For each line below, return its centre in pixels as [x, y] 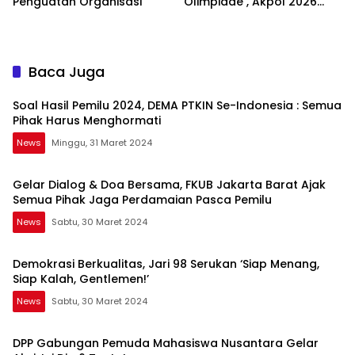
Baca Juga [67, 72]
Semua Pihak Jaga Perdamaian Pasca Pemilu [142, 200]
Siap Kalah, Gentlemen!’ [81, 279]
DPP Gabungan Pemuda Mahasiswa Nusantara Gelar [166, 344]
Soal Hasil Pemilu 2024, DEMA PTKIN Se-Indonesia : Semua [177, 106]
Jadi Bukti [212, 17]
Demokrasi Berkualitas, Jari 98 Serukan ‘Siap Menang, [166, 264]
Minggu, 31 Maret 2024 [102, 143]
